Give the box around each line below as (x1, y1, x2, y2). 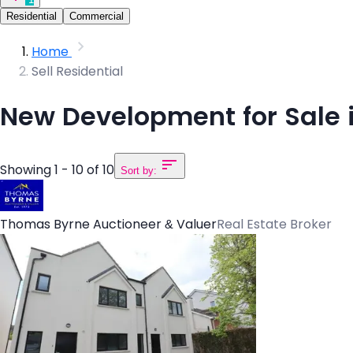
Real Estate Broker (217, 217, 332, 231)
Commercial (69, 9, 124, 22)
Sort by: (121, 164, 160, 176)
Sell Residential (32, 64, 123, 78)
